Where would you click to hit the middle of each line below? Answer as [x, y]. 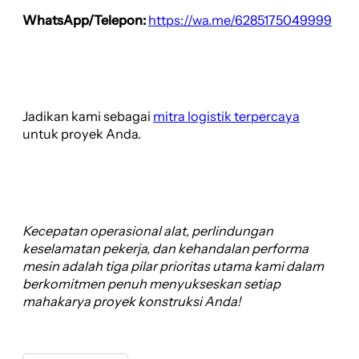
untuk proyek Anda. [82, 134]
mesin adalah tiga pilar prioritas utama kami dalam [173, 266]
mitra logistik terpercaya [226, 117]
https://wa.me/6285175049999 [240, 20]
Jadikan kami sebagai [88, 117]
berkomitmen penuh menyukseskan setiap [151, 283]
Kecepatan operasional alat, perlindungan [148, 230]
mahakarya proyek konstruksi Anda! [131, 301]
